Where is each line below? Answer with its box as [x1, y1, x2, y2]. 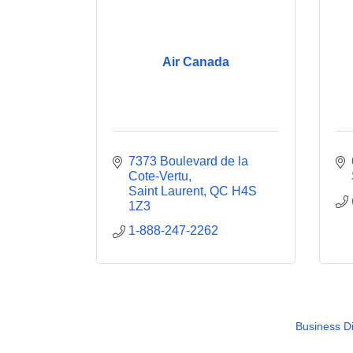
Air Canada [162, 55, 229, 69]
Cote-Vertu [128, 169, 188, 183]
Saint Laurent [128, 184, 203, 198]
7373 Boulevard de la [128, 154, 248, 168]
